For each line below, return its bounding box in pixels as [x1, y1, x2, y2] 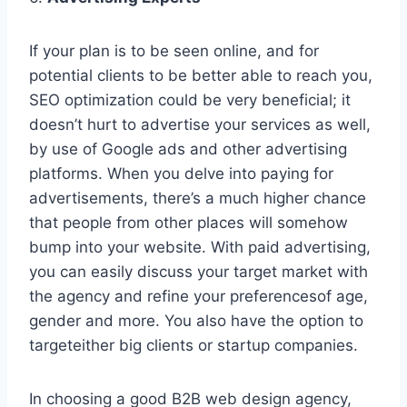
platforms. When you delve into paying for [29, 164, 333, 184]
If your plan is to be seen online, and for [29, 42, 319, 61]
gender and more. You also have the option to [29, 312, 363, 331]
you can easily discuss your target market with [29, 263, 368, 282]
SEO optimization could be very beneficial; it [29, 91, 351, 110]
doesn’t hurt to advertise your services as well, [29, 115, 371, 134]
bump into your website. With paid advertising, [29, 238, 371, 257]
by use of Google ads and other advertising [29, 140, 347, 159]
